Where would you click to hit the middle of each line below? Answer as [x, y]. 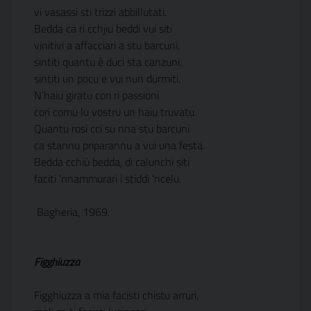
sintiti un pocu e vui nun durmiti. [107, 78]
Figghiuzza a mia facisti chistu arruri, [116, 295]
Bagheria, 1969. [72, 212]
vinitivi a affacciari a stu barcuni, [107, 45]
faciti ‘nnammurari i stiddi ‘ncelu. [108, 178]
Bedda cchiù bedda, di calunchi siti [112, 162]
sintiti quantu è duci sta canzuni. [108, 62]
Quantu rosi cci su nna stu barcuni [112, 128]
